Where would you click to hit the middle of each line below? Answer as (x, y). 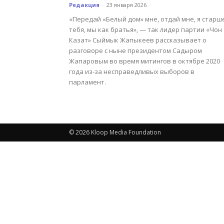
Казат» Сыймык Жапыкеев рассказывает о (138, 40)
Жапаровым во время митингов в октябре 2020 (144, 61)
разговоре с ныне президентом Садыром (135, 50)
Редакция (84, 5)
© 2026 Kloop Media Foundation (115, 132)
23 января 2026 (126, 5)
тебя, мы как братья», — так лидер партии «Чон (145, 29)
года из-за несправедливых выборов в (132, 71)
